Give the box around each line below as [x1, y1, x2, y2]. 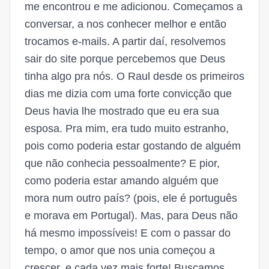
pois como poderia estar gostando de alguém [25, 140, 241, 152]
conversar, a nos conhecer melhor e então [25, 18, 226, 30]
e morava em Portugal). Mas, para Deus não [25, 210, 238, 222]
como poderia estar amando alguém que [25, 175, 219, 187]
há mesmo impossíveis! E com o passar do [25, 227, 231, 239]
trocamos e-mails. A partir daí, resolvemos [25, 35, 226, 47]
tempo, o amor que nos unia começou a [25, 244, 215, 256]
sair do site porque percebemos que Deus [25, 53, 225, 65]
